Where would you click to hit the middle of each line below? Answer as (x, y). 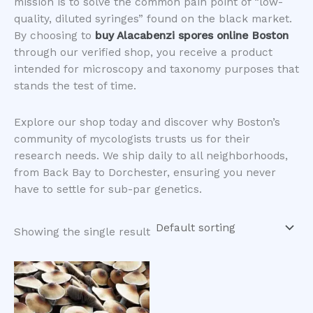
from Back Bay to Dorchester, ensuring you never (145, 172)
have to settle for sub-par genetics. (108, 189)
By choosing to (54, 36)
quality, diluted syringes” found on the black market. (153, 19)
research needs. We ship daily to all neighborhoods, (151, 155)
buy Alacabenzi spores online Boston (192, 36)
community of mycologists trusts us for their (132, 139)
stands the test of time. (75, 86)
